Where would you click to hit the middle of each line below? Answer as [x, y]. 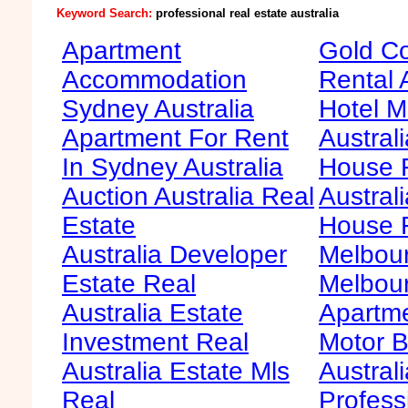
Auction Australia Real [188, 196]
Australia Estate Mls [176, 371]
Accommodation [154, 80]
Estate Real [129, 284]
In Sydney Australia [173, 167]
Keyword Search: [106, 13]
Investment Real [155, 342]
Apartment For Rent [175, 138]
